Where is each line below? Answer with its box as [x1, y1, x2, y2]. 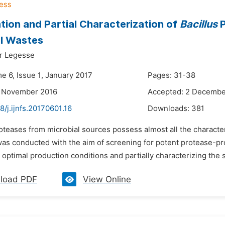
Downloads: [148, 104, 191, 113]
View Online [83, 174, 131, 184]
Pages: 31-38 [148, 71, 195, 80]
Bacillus [180, 18, 217, 30]
